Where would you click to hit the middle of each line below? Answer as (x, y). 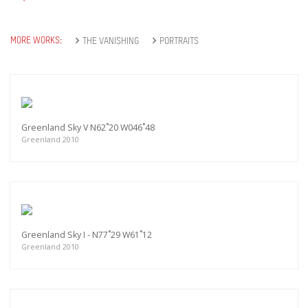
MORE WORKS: (36, 41)
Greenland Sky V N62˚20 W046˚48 (88, 128)
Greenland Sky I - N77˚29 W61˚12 (87, 235)
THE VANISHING (111, 42)
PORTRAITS (179, 42)
